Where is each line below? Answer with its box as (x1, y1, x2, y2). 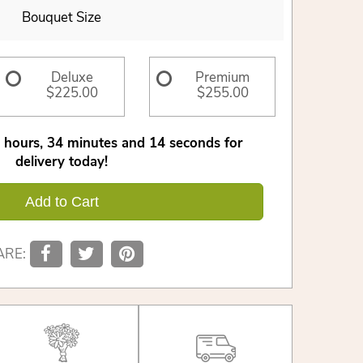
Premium (195, 67, 250, 87)
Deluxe (50, 67, 93, 87)
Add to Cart (24, 193, 99, 210)
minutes (67, 133, 117, 152)
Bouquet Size (22, 7, 101, 27)
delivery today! (15, 152, 108, 171)
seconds (169, 133, 220, 152)
